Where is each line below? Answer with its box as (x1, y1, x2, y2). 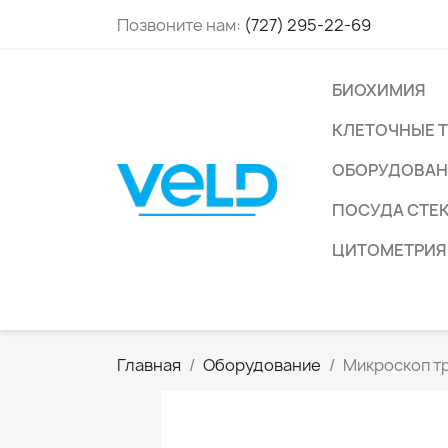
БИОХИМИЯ (332, 79, 426, 101)
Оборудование (203, 354, 321, 376)
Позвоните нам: (117, 14, 244, 36)
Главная (117, 354, 181, 376)
